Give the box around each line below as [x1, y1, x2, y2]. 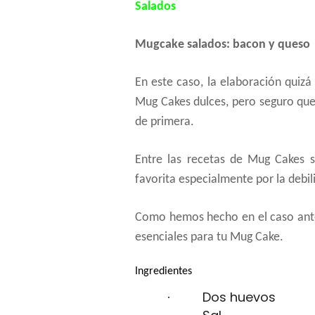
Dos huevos [202, 288, 276, 306]
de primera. [135, 115, 194, 129]
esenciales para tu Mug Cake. [135, 231, 283, 244]
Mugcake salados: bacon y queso [135, 38, 310, 51]
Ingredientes [135, 266, 192, 277]
